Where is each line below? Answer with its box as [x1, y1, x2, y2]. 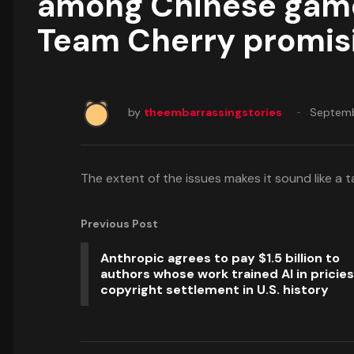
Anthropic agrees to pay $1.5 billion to [100, 250, 340, 266]
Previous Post [81, 217, 158, 231]
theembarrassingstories [144, 105, 282, 119]
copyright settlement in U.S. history [100, 281, 329, 298]
